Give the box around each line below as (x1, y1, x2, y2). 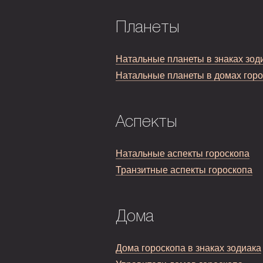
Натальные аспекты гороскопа (116, 149, 249, 159)
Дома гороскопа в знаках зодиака (116, 243, 261, 254)
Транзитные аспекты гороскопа (116, 165, 252, 176)
